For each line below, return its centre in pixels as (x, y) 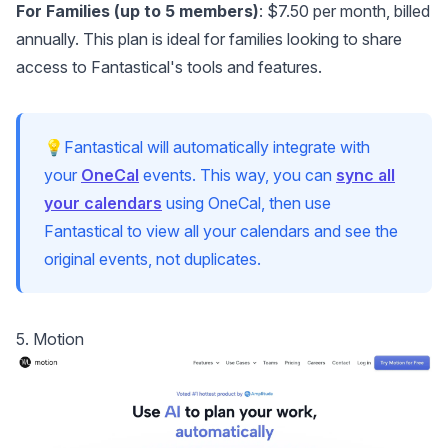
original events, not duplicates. (152, 259)
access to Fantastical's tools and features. (169, 67)
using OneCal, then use (246, 203)
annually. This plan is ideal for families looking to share (209, 39)
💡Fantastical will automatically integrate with (207, 147)
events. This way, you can (237, 175)
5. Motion (50, 339)
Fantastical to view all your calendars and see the (221, 231)
